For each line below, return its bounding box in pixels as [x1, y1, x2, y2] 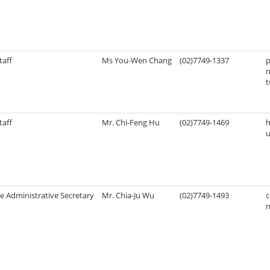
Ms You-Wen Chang [102, 55, 172, 66]
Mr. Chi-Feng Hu [102, 117, 160, 128]
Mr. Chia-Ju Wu [102, 190, 155, 201]
